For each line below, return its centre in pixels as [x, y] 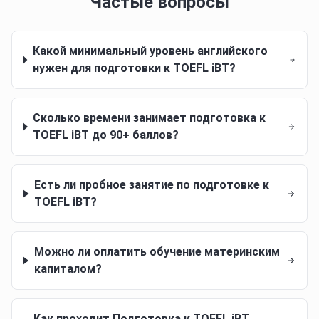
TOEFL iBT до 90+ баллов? [106, 135]
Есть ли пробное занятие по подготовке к [152, 185]
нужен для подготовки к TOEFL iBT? [134, 68]
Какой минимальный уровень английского [150, 51]
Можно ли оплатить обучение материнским [157, 252]
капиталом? [68, 269]
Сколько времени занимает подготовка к [150, 118]
